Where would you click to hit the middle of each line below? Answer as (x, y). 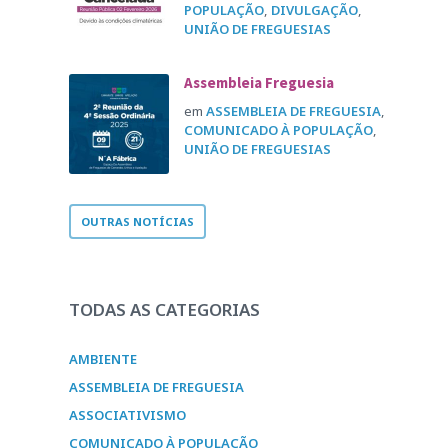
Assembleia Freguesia (259, 82)
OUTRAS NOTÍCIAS (138, 221)
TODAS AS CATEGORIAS (165, 309)
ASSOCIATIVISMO (128, 415)
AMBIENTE (103, 359)
